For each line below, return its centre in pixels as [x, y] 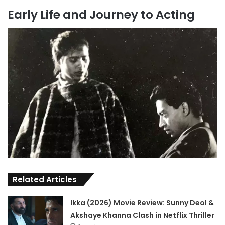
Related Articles [45, 179]
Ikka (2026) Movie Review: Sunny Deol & [142, 203]
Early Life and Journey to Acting [101, 14]
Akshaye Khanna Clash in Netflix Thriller [143, 215]
